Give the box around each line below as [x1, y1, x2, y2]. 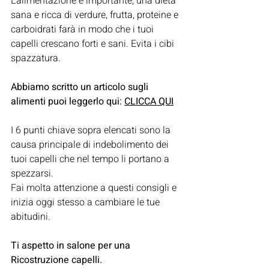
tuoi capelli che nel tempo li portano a [11, 152, 172, 167]
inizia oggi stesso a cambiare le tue [11, 195, 162, 210]
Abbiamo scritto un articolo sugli [11, 80, 151, 95]
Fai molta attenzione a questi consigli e [11, 181, 179, 196]
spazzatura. [11, 51, 61, 66]
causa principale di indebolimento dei [11, 138, 171, 153]
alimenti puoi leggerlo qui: [11, 94, 124, 109]
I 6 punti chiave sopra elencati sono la [11, 123, 173, 138]
